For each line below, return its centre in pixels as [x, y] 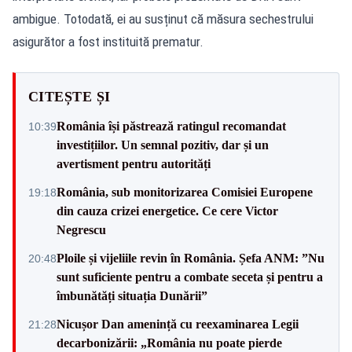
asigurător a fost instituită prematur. [108, 41]
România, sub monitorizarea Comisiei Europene [185, 192]
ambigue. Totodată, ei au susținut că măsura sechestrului [163, 18]
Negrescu [81, 229]
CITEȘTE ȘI [70, 96]
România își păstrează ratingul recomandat [171, 126]
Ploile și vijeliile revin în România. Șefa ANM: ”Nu [191, 258]
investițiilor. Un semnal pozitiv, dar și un [163, 145]
